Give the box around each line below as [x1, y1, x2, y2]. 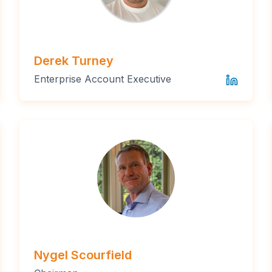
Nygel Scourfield [34, 247, 132, 262]
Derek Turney [34, 53, 114, 68]
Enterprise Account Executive [34, 72, 171, 85]
